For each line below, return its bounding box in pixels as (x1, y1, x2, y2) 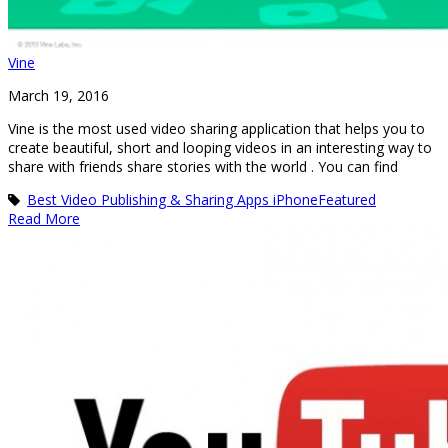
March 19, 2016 (8, 85, 109, 105)
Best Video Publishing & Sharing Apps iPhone (27, 189, 318, 209)
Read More (8, 208, 80, 228)
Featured (318, 189, 376, 209)
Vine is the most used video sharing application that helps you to (8, 118, 425, 138)
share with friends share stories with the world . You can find (8, 156, 398, 176)
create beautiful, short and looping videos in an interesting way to (8, 137, 432, 157)
